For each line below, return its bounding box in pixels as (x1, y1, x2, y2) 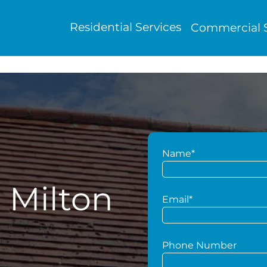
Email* (162, 194, 193, 205)
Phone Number (162, 240, 237, 251)
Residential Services (69, 20, 181, 34)
